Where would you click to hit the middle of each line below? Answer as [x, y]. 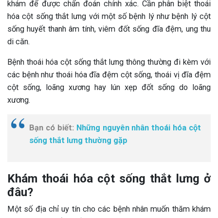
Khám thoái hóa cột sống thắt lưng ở [109, 179]
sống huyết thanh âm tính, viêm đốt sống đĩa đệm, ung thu [109, 29]
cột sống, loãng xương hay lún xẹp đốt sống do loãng [109, 88]
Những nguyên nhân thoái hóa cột [138, 128]
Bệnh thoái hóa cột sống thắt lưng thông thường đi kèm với [109, 62]
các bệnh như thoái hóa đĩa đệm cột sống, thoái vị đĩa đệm [109, 75]
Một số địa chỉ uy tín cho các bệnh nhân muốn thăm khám [109, 209]
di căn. [18, 42]
